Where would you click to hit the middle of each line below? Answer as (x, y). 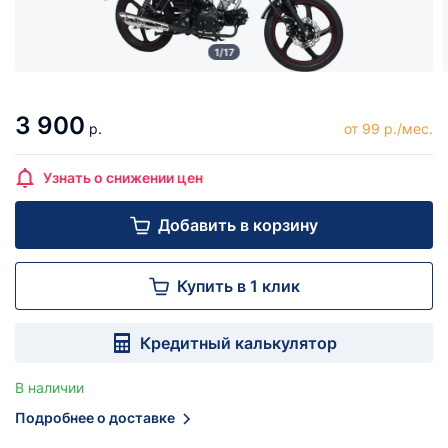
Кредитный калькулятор (238, 343)
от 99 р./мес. (388, 128)
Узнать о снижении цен (123, 177)
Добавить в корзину (238, 225)
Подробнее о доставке (95, 417)
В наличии (49, 387)
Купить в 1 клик (238, 286)
